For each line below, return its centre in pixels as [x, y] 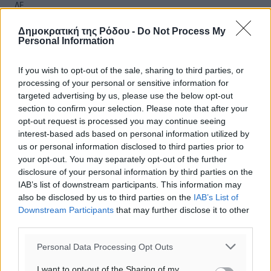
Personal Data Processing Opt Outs [105, 247]
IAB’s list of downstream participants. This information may [130, 184]
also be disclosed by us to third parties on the [106, 197]
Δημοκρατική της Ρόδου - [78, 31]
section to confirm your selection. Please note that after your [133, 108]
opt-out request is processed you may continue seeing [122, 121]
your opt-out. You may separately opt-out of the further [122, 159]
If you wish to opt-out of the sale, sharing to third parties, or [131, 70]
